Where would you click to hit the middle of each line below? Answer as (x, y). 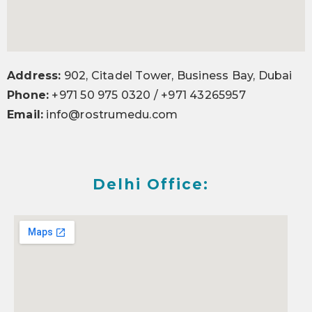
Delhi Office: (151, 184)
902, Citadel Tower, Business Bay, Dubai (177, 76)
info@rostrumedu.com (111, 115)
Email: (25, 115)
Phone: (28, 95)
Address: (34, 76)
